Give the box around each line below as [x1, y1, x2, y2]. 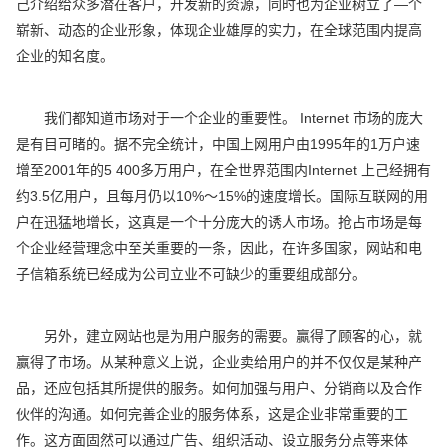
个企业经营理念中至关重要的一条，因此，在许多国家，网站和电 [16, 239, 423, 256]
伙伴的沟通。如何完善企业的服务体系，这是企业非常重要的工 [16, 405, 409, 422]
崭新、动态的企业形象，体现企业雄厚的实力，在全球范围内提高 [16, 21, 423, 38]
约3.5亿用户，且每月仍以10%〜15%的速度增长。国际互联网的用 [16, 187, 429, 204]
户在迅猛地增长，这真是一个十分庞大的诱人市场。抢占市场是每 [16, 213, 423, 230]
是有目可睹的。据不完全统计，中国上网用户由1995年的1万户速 [16, 135, 421, 152]
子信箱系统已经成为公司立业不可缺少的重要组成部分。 [16, 265, 367, 282]
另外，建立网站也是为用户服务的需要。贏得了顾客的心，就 [16, 327, 423, 344]
